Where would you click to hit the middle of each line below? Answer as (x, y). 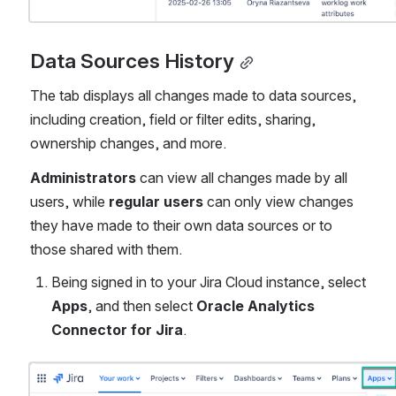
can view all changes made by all (242, 177)
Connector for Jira (117, 329)
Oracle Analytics (255, 305)
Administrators (83, 177)
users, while (69, 201)
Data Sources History (132, 61)
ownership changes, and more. (128, 143)
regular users (156, 201)
